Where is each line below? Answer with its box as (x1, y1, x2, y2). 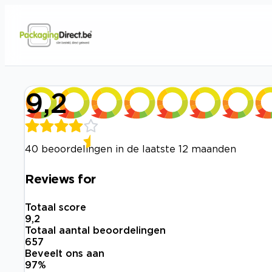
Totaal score (25, 202, 86, 213)
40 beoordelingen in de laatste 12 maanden (25, 143, 236, 154)
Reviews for (25, 171, 96, 185)
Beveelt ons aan (25, 248, 104, 259)
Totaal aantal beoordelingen (25, 225, 166, 236)
